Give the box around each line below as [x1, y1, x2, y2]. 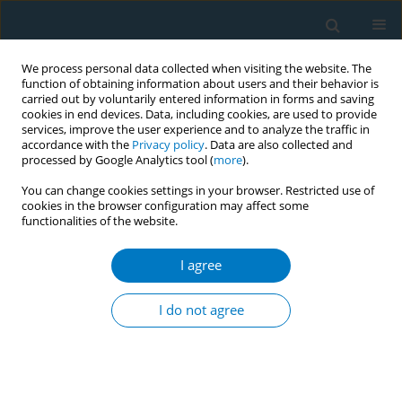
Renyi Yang [100, 214, 220, 249]
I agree [180, 256, 222, 275]
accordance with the [22, 137, 132, 153]
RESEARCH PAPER [13, 277, 108, 293]
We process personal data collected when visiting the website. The [22, 61, 371, 76]
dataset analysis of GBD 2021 [13, 363, 233, 385]
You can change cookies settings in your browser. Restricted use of [22, 183, 374, 198]
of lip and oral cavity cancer [13, 319, 222, 342]
